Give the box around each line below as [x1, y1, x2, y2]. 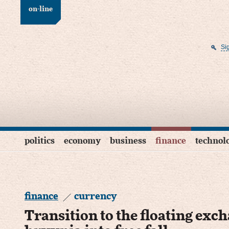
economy [64, 136, 101, 145]
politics [25, 136, 55, 145]
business [110, 136, 146, 145]
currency [74, 192, 117, 201]
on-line [29, 6, 53, 13]
